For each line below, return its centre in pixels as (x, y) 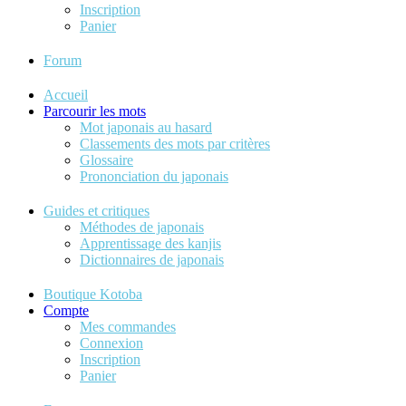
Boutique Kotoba (93, 294)
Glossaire (106, 160)
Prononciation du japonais (154, 176)
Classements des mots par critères (175, 144)
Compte (66, 310)
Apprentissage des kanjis (150, 243)
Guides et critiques (97, 211)
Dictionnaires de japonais (152, 260)
